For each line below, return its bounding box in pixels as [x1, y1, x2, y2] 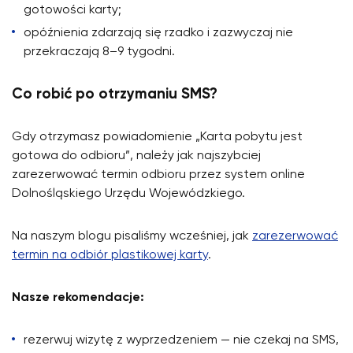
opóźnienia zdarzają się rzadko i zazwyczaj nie [24, 26, 293, 39]
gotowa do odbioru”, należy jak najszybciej [12, 149, 261, 162]
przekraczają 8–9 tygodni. [24, 45, 175, 58]
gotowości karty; [24, 3, 121, 17]
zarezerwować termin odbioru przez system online [12, 168, 305, 181]
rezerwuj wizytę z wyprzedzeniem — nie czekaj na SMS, [24, 333, 339, 347]
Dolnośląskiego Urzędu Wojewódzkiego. [12, 187, 245, 200]
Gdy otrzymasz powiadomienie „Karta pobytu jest [12, 130, 303, 143]
